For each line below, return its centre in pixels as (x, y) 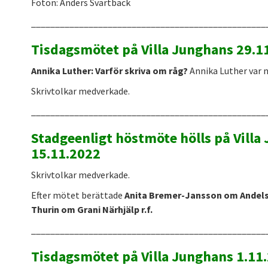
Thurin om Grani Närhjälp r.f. (92, 209)
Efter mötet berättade (77, 195)
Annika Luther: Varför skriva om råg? (110, 70)
